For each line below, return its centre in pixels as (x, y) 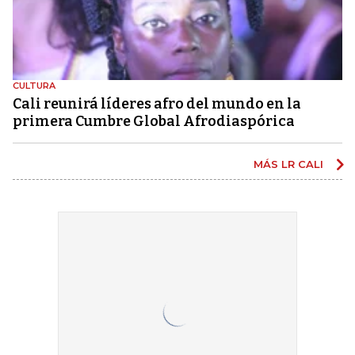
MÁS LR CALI (290, 164)
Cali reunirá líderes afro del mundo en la (157, 104)
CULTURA (34, 86)
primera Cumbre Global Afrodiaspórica (154, 122)
